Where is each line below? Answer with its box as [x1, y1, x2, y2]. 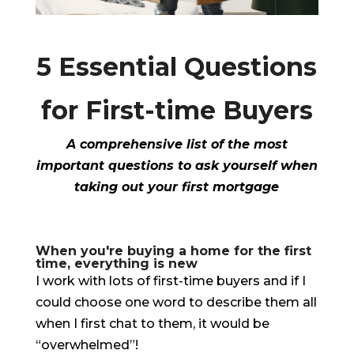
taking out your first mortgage [74, 179, 280, 195]
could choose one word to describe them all [35, 295, 317, 311]
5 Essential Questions [36, 51, 318, 83]
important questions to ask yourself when [36, 158, 318, 174]
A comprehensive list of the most [66, 137, 288, 153]
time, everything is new [35, 256, 198, 272]
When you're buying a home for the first [35, 243, 311, 259]
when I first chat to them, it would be [35, 316, 269, 332]
